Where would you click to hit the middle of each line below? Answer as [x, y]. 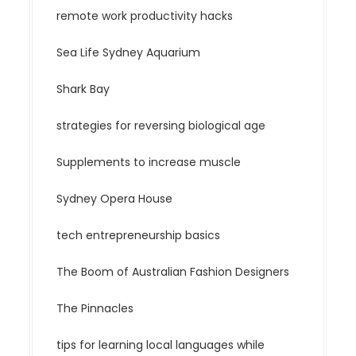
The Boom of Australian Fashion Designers [173, 272]
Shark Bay [83, 89]
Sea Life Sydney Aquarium [129, 52]
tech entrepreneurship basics [139, 235]
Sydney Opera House [115, 199]
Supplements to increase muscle [149, 162]
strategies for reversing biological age [161, 126]
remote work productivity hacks [145, 16]
